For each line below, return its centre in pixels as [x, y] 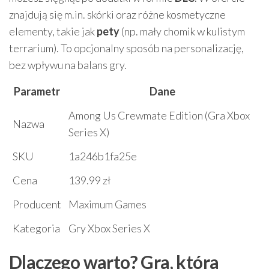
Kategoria [36, 228]
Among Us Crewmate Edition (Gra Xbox [159, 116]
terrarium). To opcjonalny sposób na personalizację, [126, 48]
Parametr [37, 92]
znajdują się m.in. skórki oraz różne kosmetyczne [117, 15]
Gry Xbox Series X [109, 228]
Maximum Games [107, 204]
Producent [37, 204]
